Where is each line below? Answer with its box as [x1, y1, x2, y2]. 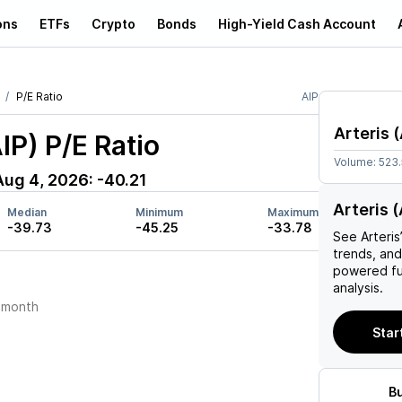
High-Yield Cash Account [218, 15, 376, 31]
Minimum [135, 205, 184, 219]
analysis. [333, 280, 383, 295]
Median [6, 205, 47, 219]
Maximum [267, 205, 319, 219]
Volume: [334, 155, 379, 169]
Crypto [92, 15, 135, 31]
